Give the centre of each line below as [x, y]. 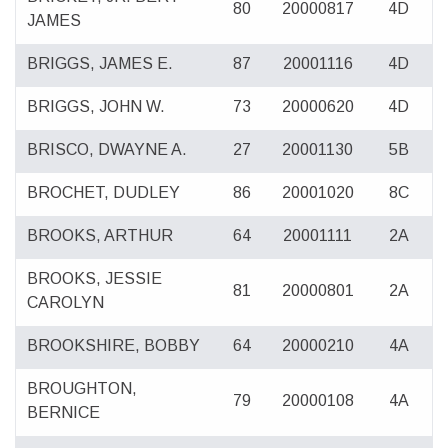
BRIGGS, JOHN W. [96, 107]
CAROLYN [66, 303]
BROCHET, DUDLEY [104, 193]
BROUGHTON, [82, 389]
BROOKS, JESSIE [95, 279]
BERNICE [64, 413]
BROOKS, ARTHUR [100, 236]
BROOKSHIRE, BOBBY [114, 346]
